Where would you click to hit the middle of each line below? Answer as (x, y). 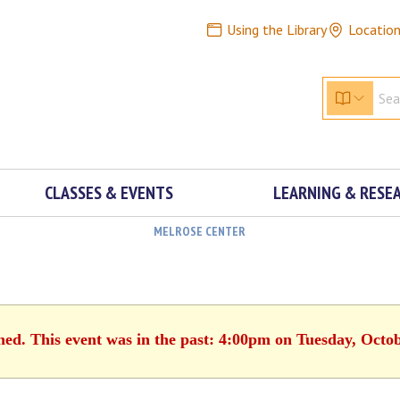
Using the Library (276, 29)
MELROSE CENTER (199, 231)
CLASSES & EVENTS (108, 193)
